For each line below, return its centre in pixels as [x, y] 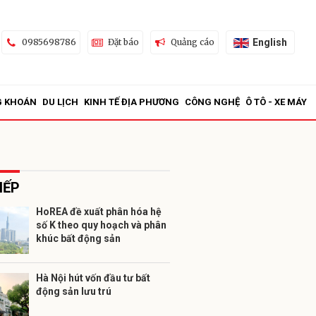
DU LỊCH [60, 102]
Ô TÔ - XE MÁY [276, 102]
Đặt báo [123, 42]
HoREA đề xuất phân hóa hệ [99, 212]
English [269, 42]
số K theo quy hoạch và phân [101, 225]
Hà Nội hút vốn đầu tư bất [93, 278]
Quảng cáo [192, 42]
